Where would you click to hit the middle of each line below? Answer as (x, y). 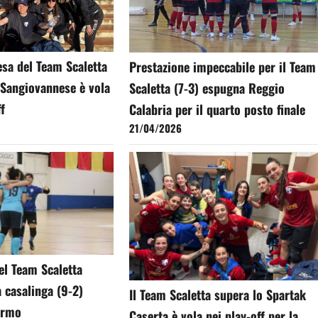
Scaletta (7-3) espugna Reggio (207, 88)
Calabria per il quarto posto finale (218, 110)
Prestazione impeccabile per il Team (223, 67)
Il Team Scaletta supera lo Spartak (218, 294)
